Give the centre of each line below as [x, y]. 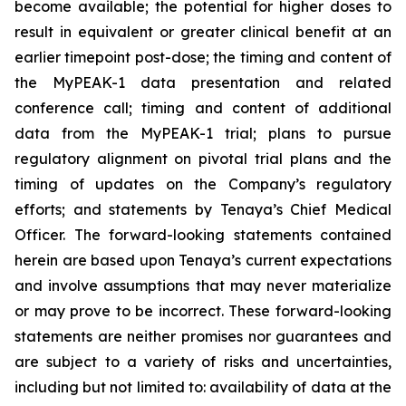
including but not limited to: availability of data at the [203, 387]
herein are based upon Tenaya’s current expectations [203, 260]
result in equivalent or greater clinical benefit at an [203, 31]
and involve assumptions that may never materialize [203, 285]
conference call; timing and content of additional [203, 107]
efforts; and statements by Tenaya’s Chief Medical [203, 209]
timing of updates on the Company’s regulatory [203, 184]
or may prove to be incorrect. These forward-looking [203, 310]
